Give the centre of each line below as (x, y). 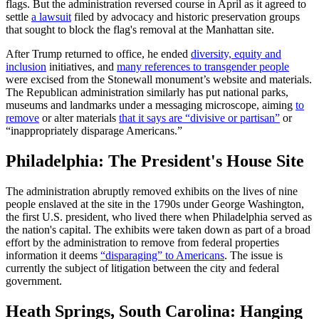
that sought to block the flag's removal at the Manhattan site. (140, 29)
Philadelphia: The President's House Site (155, 161)
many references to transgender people (203, 66)
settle (19, 16)
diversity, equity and (236, 53)
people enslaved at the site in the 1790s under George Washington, (155, 204)
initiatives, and (82, 66)
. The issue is (253, 255)
